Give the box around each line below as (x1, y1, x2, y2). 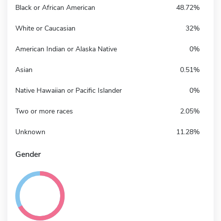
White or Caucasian (15, 23, 75, 33)
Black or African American (15, 2, 95, 12)
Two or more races (15, 106, 73, 116)
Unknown (15, 127, 45, 137)
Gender (15, 148, 41, 160)
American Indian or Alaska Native (15, 44, 117, 54)
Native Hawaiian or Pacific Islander (15, 85, 122, 95)
